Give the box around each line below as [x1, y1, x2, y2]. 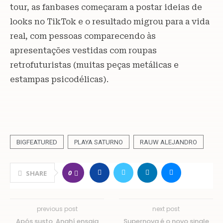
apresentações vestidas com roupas [10, 46, 157, 56]
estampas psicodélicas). [10, 75, 111, 85]
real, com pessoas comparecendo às [10, 31, 156, 41]
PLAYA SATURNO [74, 138, 123, 146]
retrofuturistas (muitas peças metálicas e [10, 60, 179, 70]
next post [152, 205, 180, 214]
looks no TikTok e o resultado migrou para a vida [10, 17, 210, 27]
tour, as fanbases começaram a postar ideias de [10, 2, 202, 12]
